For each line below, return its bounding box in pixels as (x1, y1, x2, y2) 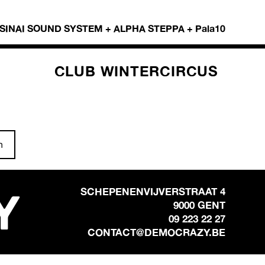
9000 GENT (173, 199, 225, 212)
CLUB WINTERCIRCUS (54, 62, 218, 80)
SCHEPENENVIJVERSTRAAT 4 (80, 185, 225, 198)
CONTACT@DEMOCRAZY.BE (87, 226, 225, 239)
